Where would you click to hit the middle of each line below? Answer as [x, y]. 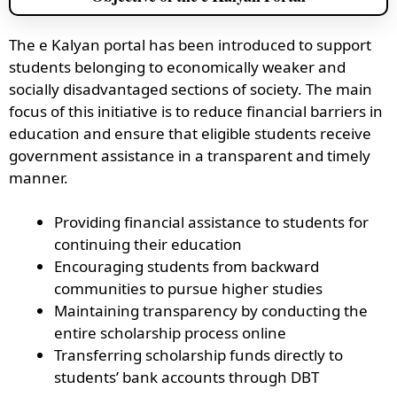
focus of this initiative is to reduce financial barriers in [196, 111]
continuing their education [148, 244]
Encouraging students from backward [187, 266]
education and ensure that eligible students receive [190, 133]
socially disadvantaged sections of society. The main [191, 89]
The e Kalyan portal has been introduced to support [190, 44]
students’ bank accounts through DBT [187, 377]
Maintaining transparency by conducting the [211, 311]
